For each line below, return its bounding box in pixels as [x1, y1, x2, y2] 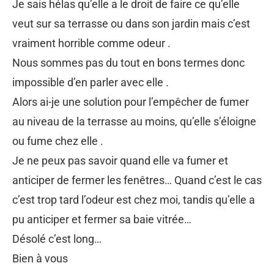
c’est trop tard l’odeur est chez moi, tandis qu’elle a [12, 193, 255, 206]
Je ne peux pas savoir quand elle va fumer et [12, 154, 228, 167]
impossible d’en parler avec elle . [12, 75, 169, 89]
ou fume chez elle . [12, 134, 103, 147]
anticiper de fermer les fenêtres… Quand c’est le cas [12, 173, 262, 187]
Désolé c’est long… [12, 232, 102, 245]
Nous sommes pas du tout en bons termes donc [12, 56, 245, 69]
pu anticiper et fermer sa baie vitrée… [12, 212, 191, 226]
